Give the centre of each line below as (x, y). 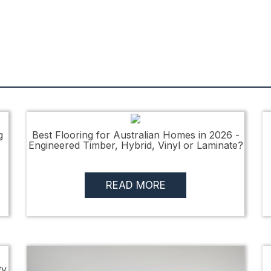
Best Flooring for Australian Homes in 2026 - (135, 135)
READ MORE (135, 185)
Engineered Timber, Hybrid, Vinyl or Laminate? (135, 145)
